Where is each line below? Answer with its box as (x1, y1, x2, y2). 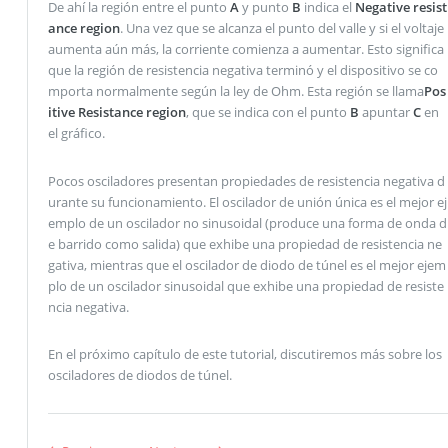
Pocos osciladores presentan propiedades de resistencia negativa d (47, 171, 445, 190)
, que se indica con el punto (185, 102, 350, 121)
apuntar (358, 102, 413, 121)
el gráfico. (47, 123, 105, 142)
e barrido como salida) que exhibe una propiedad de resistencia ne (47, 234, 442, 253)
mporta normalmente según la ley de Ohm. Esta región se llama (47, 81, 424, 100)
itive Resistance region (47, 102, 186, 121)
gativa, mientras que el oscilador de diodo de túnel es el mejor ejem (47, 255, 446, 274)
